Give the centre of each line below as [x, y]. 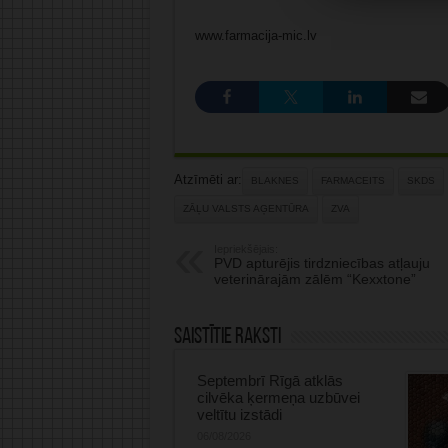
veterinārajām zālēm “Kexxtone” [314, 279]
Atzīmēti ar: [207, 180]
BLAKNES [274, 181]
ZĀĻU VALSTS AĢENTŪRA [245, 209]
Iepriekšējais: [245, 249]
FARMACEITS [352, 181]
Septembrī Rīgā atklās [269, 381]
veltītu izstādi [239, 415]
